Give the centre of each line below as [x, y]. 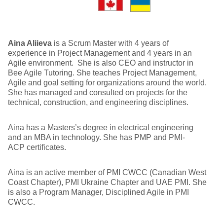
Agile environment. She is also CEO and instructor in [101, 63]
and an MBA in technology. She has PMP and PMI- [96, 137]
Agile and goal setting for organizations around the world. [107, 83]
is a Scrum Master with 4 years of [110, 43]
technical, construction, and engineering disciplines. [98, 102]
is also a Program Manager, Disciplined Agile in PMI [98, 192]
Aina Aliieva [30, 43]
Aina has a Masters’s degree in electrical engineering [101, 128]
